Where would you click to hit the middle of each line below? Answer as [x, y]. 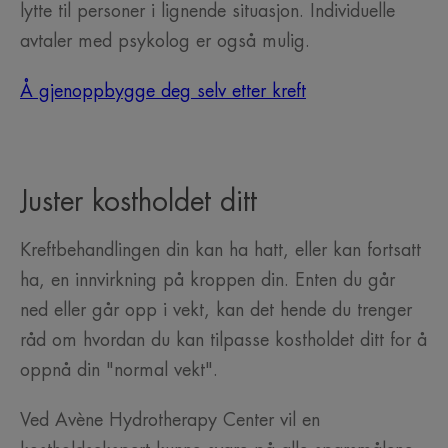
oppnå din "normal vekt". [119, 370]
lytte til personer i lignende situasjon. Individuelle [207, 11]
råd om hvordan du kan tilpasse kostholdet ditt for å [223, 340]
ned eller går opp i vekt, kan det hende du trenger [216, 310]
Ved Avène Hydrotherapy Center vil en [170, 420]
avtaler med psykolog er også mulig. [165, 41]
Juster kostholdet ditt [138, 202]
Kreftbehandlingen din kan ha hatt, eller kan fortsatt [220, 250]
